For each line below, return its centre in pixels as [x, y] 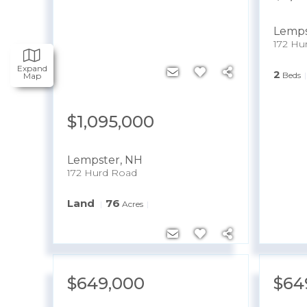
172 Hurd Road [102, 172]
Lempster [94, 160]
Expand [32, 68]
